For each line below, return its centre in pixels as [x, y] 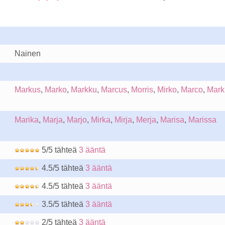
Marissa [202, 120]
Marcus [114, 90]
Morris [142, 90]
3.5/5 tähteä [62, 204]
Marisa [172, 120]
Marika [26, 120]
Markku [84, 90]
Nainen [27, 53]
